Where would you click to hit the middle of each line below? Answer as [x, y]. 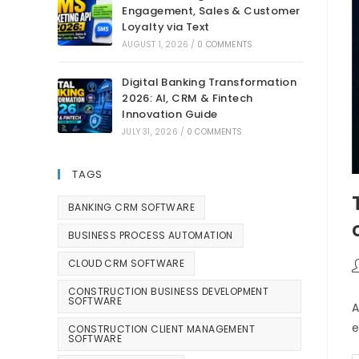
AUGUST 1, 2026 [155, 45]
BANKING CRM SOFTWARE [131, 208]
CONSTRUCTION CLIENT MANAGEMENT [161, 329]
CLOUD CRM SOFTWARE [127, 264]
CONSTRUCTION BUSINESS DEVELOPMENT [169, 292]
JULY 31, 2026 [150, 132]
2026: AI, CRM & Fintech [188, 99]
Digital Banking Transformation [210, 83]
